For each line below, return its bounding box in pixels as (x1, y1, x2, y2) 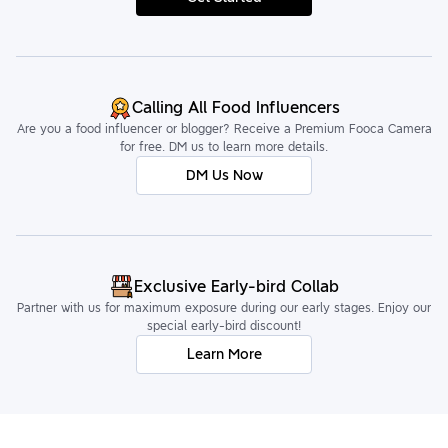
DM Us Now (185, 166, 263, 183)
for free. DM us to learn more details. (120, 138, 328, 154)
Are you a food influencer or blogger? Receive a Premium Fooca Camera (16, 120, 432, 136)
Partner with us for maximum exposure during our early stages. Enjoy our (17, 299, 431, 315)
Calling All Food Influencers (132, 97, 340, 117)
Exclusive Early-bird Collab (133, 276, 339, 296)
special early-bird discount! (147, 317, 301, 333)
